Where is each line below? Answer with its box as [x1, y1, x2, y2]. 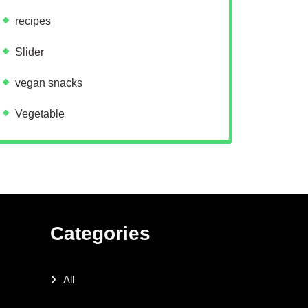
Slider [15, 45, 44, 58]
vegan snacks [15, 76, 82, 89]
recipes [15, 14, 51, 27]
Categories [50, 222, 151, 244]
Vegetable [15, 107, 65, 120]
